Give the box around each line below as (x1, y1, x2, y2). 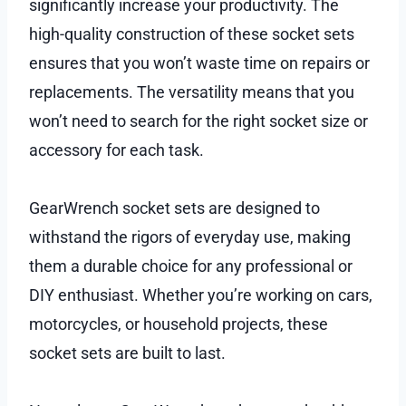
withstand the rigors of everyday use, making (29, 227, 351, 246)
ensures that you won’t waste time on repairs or (29, 53, 370, 72)
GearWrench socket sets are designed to (29, 198, 320, 217)
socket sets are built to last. (29, 343, 226, 362)
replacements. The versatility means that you (29, 82, 354, 101)
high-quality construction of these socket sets (29, 24, 354, 43)
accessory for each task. (29, 140, 208, 159)
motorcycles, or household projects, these (29, 314, 328, 333)
